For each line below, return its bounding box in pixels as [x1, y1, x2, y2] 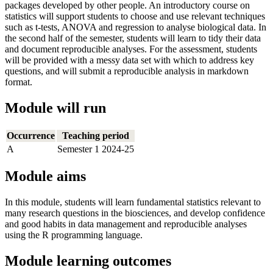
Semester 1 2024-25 [57, 143, 134, 154]
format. [5, 76, 32, 87]
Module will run [5, 99, 106, 116]
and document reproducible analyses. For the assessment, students [5, 43, 257, 54]
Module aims [5, 168, 86, 185]
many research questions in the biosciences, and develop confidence [5, 208, 265, 219]
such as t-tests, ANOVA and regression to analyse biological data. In [5, 21, 266, 32]
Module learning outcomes [5, 253, 171, 269]
